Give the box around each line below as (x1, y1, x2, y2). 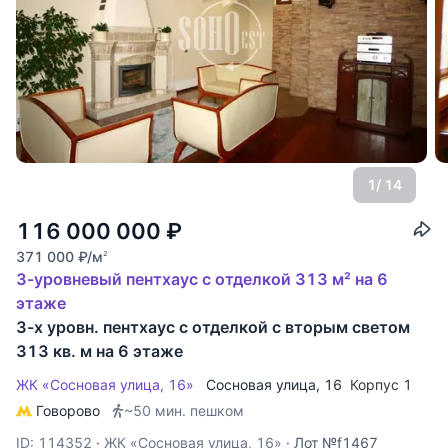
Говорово (36, 401, 100, 419)
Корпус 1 (350, 375, 416, 393)
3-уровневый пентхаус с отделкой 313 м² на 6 (16, 268, 388, 289)
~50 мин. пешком (124, 401, 244, 419)
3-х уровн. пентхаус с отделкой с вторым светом (16, 316, 410, 337)
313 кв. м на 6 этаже (16, 340, 183, 361)
